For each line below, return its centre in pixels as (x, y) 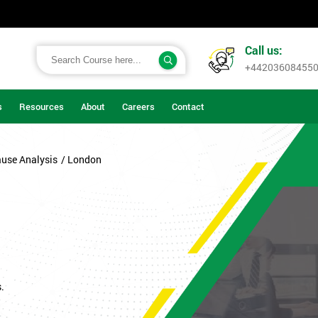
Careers (138, 106)
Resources (42, 106)
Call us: (264, 50)
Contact (188, 106)
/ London (81, 160)
